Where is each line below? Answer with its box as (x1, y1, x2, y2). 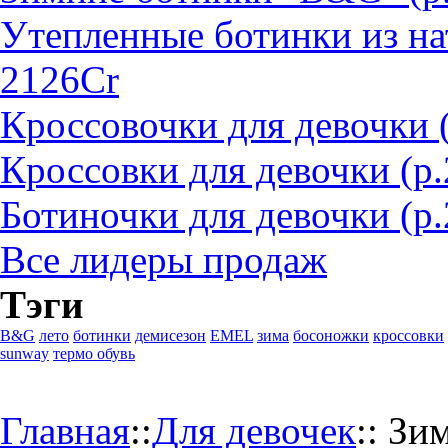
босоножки (293, 327, 369, 344)
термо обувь (53, 345, 135, 362)
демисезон (135, 327, 206, 344)
